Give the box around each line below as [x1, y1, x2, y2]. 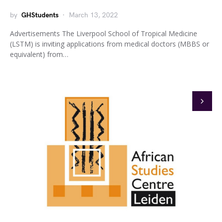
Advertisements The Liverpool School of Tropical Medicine [10, 29, 197, 38]
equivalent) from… [10, 50, 68, 59]
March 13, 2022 [69, 11, 118, 19]
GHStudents [21, 11, 58, 19]
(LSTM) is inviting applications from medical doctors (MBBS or [10, 39, 209, 49]
